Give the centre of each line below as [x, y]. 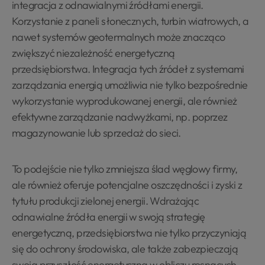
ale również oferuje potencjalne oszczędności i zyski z [127, 185]
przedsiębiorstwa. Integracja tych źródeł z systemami [128, 69]
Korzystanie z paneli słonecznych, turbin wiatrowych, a [130, 21]
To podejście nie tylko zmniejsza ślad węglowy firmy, [125, 169]
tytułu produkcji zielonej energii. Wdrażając [106, 201]
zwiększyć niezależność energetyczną [93, 53]
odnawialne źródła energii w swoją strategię [109, 217]
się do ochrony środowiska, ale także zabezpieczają [125, 249]
